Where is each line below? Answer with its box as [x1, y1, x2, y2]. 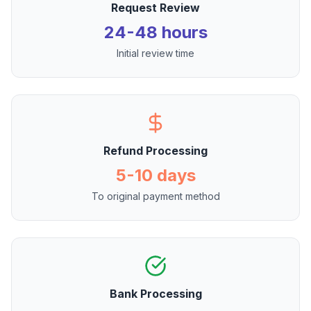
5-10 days [115, 165, 196, 185]
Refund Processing [103, 144, 208, 158]
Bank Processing [109, 287, 202, 301]
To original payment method [91, 190, 220, 202]
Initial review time [117, 47, 194, 59]
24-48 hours [103, 22, 208, 42]
